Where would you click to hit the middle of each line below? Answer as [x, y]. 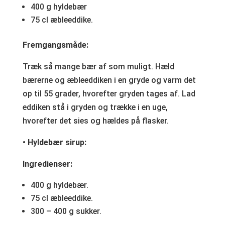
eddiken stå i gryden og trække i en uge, [95, 107]
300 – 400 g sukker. [66, 211]
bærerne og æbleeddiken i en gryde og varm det [109, 80]
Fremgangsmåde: [55, 45]
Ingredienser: [47, 164]
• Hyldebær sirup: [54, 142]
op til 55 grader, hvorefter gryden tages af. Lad [109, 93]
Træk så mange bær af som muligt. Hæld [98, 66]
